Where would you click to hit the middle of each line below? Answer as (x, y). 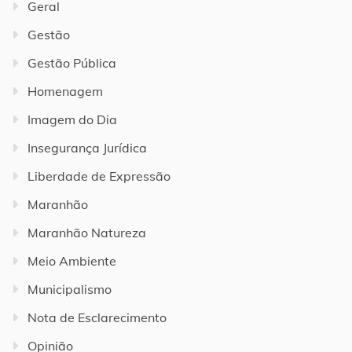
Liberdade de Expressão (99, 176)
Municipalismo (70, 289)
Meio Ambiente (72, 260)
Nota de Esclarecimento (97, 317)
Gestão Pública (72, 62)
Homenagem (65, 91)
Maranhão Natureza (87, 232)
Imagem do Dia (72, 119)
